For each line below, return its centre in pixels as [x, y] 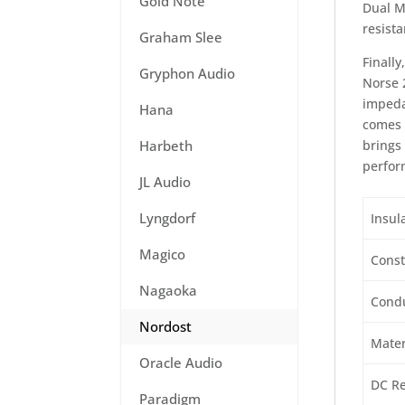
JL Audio [165, 182]
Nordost [166, 326]
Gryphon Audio [188, 73]
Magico [163, 254]
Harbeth [166, 146]
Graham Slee [181, 37]
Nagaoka [169, 290]
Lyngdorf [168, 218]
